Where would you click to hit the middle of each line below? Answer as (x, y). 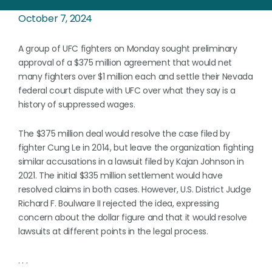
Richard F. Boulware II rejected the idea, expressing (119, 203)
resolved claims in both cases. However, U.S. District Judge (135, 189)
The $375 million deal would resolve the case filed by (124, 134)
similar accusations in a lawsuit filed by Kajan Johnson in (131, 161)
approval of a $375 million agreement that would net (125, 63)
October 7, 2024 (55, 19)
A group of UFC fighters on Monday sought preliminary (128, 49)
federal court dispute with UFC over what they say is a (127, 90)
